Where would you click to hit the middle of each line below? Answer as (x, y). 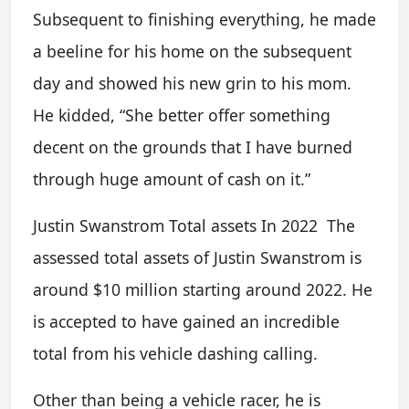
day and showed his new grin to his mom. (192, 83)
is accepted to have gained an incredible (186, 321)
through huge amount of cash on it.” (172, 179)
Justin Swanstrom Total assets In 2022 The (194, 225)
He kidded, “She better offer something (182, 115)
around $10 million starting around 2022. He (203, 289)
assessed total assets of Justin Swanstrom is (197, 257)
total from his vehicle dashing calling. (175, 353)
